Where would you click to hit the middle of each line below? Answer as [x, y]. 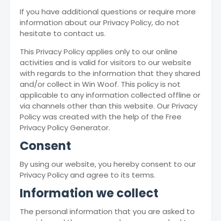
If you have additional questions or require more [108, 12]
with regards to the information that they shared [110, 73]
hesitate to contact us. [63, 33]
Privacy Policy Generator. [65, 128]
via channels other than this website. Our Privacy [109, 106]
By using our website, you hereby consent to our [108, 164]
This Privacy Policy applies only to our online [99, 52]
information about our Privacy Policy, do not [100, 22]
